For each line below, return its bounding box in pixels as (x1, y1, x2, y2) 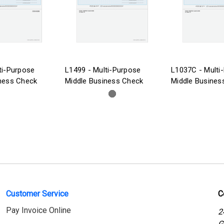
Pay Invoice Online (6, 205, 71, 215)
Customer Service (6, 188, 68, 198)
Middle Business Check (65, 76, 143, 85)
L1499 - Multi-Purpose (65, 65, 141, 74)
